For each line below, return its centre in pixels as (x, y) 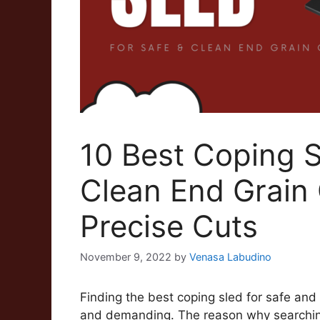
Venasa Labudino (230, 257)
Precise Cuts (169, 226)
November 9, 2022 (126, 257)
